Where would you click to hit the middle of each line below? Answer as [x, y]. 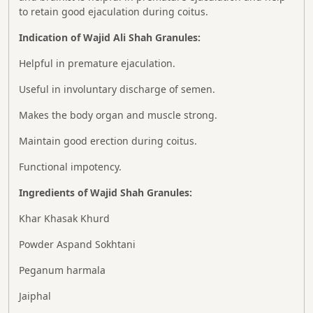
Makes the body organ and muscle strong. [119, 115]
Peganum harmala [62, 270]
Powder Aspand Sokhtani [77, 244]
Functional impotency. [70, 166]
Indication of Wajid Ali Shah [87, 37]
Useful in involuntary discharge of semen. [117, 89]
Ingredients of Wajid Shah [83, 192]
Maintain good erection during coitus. [108, 140]
